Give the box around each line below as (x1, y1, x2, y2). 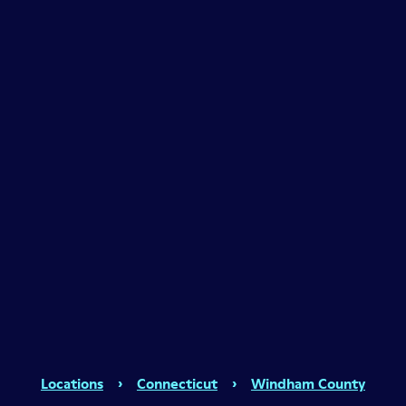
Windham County (250, 372, 365, 393)
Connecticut (136, 372, 217, 393)
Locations (40, 372, 103, 393)
